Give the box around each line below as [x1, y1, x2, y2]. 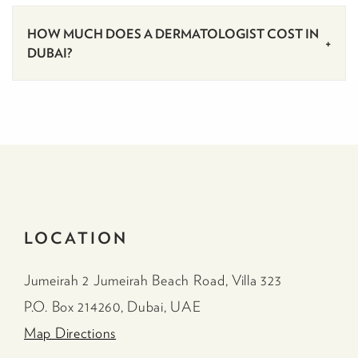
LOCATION [24, 229, 129, 248]
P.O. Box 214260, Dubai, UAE [24, 298, 201, 316]
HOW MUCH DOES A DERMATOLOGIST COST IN [26, 26, 319, 42]
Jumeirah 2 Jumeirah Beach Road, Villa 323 [24, 272, 282, 289]
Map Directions [24, 324, 117, 342]
